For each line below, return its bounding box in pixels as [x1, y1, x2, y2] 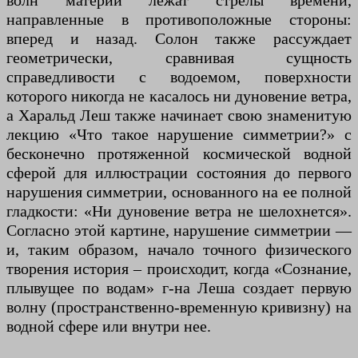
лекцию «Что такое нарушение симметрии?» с [6, 125, 352, 144]
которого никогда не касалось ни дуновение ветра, [6, 87, 352, 105]
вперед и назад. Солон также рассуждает [6, 30, 352, 48]
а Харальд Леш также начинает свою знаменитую [6, 106, 352, 125]
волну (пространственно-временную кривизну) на [6, 298, 352, 316]
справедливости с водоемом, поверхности [6, 68, 352, 86]
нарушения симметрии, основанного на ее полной [6, 183, 352, 201]
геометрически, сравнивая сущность [6, 49, 352, 67]
